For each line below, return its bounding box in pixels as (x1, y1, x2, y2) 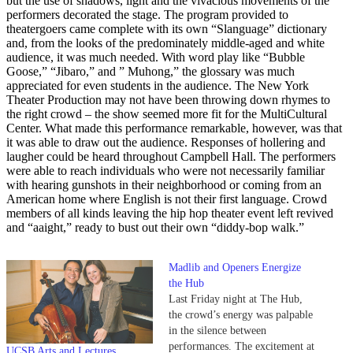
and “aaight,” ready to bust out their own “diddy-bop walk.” (6, 220, 304, 234)
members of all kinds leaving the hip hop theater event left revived (6, 206, 333, 220)
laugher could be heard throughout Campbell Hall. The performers (6, 149, 336, 163)
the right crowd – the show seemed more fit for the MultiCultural (6, 106, 327, 121)
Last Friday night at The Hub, (169, 292, 303, 305)
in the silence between (169, 324, 266, 336)
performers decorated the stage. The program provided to (6, 7, 288, 21)
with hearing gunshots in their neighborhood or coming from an (6, 177, 321, 191)
